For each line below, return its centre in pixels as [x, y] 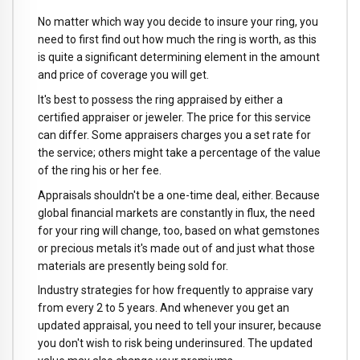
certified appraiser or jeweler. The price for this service [174, 117]
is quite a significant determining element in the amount [179, 57]
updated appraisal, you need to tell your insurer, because [180, 326]
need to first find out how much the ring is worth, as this [177, 40]
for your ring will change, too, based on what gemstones [179, 230]
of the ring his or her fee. [100, 170]
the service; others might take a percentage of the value [179, 152]
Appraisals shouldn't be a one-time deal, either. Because [179, 195]
